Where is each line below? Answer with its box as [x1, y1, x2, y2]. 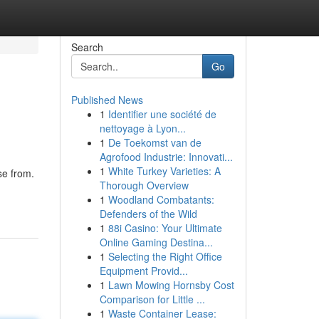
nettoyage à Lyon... [99, 121, 186, 135]
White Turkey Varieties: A [108, 164, 221, 178]
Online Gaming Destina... [99, 235, 213, 249]
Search [70, 40, 103, 54]
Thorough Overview [99, 178, 189, 192]
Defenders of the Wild [99, 206, 197, 221]
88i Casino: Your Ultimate [108, 221, 222, 235]
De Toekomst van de [108, 135, 202, 150]
